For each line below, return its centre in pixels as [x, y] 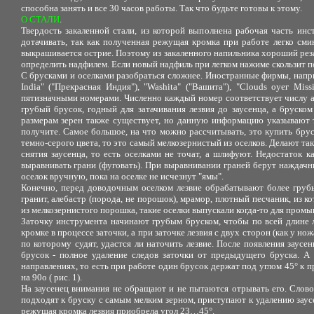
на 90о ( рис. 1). [51, 277]
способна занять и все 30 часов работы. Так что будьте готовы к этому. [161, 8]
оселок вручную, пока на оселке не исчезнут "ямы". [122, 176]
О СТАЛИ [40, 19]
